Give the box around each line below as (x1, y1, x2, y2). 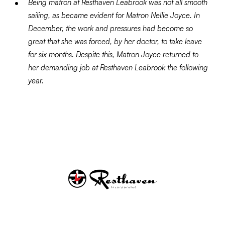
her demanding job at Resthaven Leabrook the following (28, 63, 208, 72)
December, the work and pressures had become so (28, 24, 193, 33)
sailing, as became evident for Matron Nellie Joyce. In (28, 11, 200, 20)
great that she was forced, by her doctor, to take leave (28, 37, 202, 46)
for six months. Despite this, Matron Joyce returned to (28, 50, 198, 59)
